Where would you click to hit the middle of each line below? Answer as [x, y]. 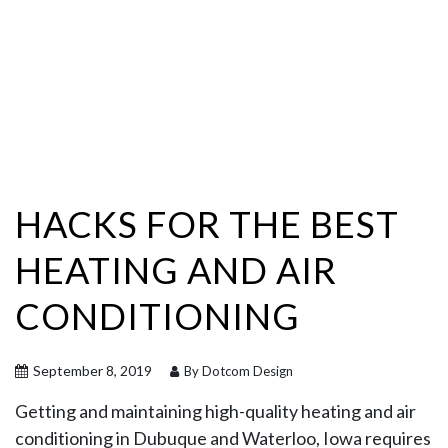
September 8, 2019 [91, 370]
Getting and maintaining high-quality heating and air [215, 411]
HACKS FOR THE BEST [207, 224]
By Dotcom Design [237, 371]
